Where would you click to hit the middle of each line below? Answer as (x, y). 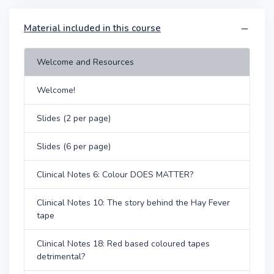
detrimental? (61, 256)
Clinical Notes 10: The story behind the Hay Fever (133, 202)
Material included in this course (92, 28)
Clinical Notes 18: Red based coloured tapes (123, 243)
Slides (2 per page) (74, 118)
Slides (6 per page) (74, 146)
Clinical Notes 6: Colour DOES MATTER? (115, 174)
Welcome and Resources (85, 62)
